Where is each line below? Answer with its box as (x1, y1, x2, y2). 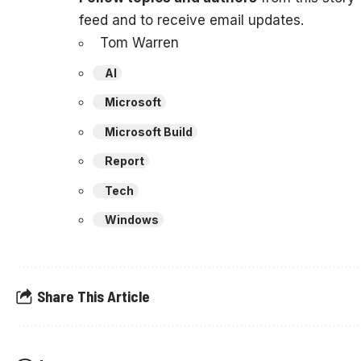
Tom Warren (100, 35, 179, 51)
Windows (105, 213, 159, 226)
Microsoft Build (105, 124, 193, 139)
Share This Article (37, 287, 150, 305)
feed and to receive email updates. (79, 12, 304, 28)
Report (105, 154, 144, 168)
